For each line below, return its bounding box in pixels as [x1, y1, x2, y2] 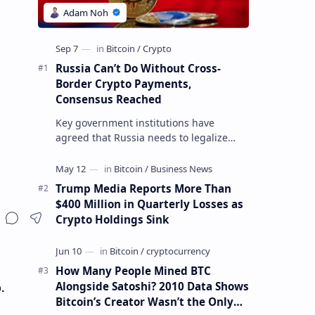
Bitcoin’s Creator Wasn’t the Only [55, 294, 233, 309]
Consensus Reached [55, 91, 162, 106]
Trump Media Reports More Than [55, 181, 231, 195]
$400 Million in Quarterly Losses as [55, 196, 243, 211]
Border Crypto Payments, [55, 76, 191, 91]
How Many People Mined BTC [55, 263, 211, 278]
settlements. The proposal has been [55, 160, 225, 174]
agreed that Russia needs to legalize [55, 130, 228, 144]
